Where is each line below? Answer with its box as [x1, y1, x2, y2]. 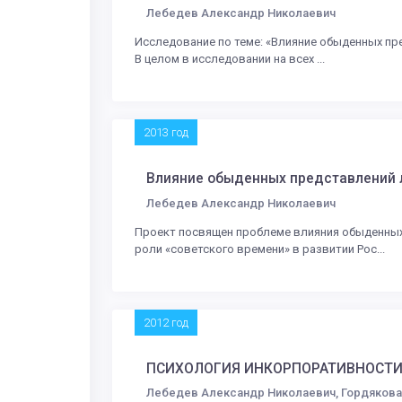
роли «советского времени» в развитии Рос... [135, 241, 385, 256]
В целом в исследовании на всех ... [135, 52, 325, 66]
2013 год [144, 126, 188, 140]
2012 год [144, 315, 188, 329]
